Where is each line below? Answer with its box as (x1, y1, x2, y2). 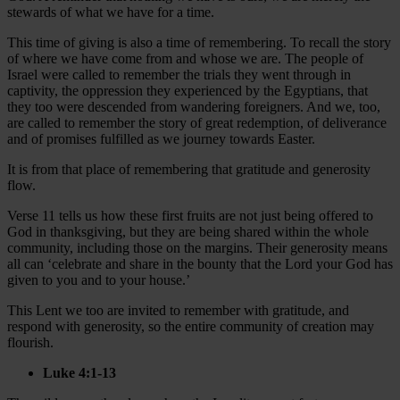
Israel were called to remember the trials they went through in (7, 66, 351, 82)
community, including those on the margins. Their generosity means (7, 239, 387, 255)
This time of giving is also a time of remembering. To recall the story (7, 34, 391, 50)
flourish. (7, 334, 54, 350)
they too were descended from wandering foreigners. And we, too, (7, 98, 380, 114)
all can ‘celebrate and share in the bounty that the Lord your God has (7, 255, 393, 271)
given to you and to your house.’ (7, 271, 190, 287)
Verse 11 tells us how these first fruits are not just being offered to (7, 207, 373, 223)
